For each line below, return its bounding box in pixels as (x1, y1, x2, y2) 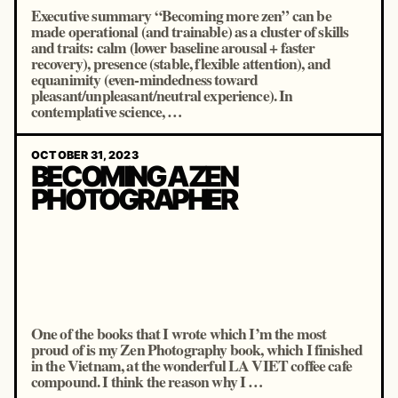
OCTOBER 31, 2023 (30, 147, 139, 162)
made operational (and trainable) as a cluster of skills (30, 20, 349, 43)
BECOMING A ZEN (30, 159, 237, 195)
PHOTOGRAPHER (30, 182, 236, 218)
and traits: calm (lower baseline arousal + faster (30, 36, 315, 59)
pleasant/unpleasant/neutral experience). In (30, 84, 293, 107)
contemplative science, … (30, 99, 183, 123)
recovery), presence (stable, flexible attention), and (30, 52, 331, 75)
